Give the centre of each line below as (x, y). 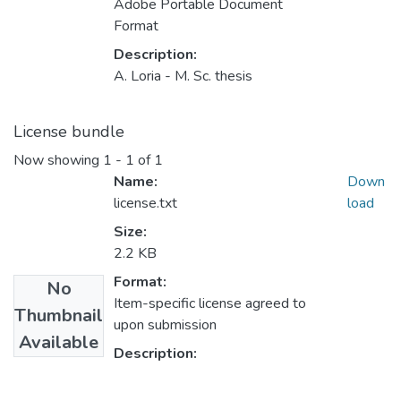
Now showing (58, 161)
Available (59, 343)
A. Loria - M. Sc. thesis (183, 77)
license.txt (145, 204)
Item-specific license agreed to (210, 304)
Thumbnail (59, 316)
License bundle (69, 132)
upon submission (165, 325)
